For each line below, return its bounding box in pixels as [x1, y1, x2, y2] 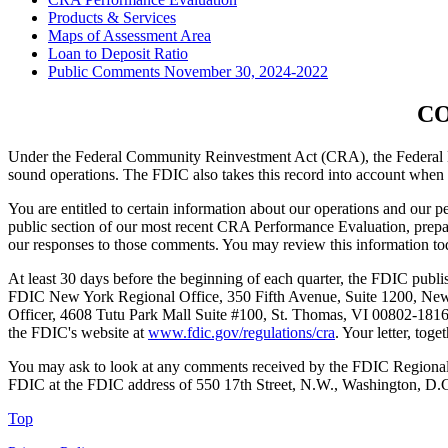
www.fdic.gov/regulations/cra [148, 324, 335, 342]
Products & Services [48, 9, 176, 27]
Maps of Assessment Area [48, 27, 211, 45]
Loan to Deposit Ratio [48, 45, 188, 63]
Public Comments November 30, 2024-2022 [48, 63, 328, 81]
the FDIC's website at [8, 324, 148, 342]
